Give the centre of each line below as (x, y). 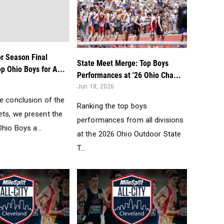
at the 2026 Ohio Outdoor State (129, 134)
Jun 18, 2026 (96, 86)
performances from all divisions (130, 120)
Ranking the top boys (112, 106)
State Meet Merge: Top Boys (123, 63)
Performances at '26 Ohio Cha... (129, 75)
